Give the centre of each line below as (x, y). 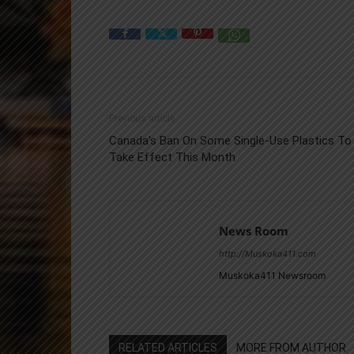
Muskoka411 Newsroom (272, 275)
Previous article (142, 119)
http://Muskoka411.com (267, 254)
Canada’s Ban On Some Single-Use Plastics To (230, 141)
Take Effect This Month (172, 157)
